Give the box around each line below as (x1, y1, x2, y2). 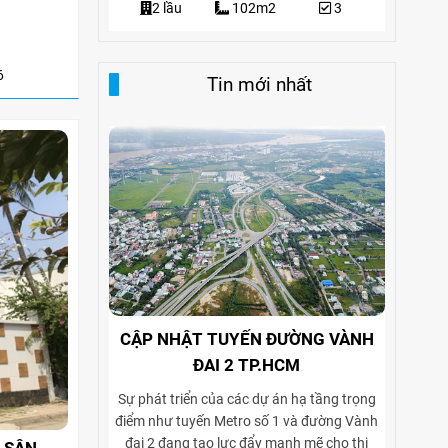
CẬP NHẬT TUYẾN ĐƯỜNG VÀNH (119, 328, 374, 349)
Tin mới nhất (206, 72, 312, 96)
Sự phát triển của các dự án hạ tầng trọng (117, 390, 376, 407)
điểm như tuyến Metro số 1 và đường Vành (115, 412, 379, 429)
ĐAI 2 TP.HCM (193, 354, 301, 375)
